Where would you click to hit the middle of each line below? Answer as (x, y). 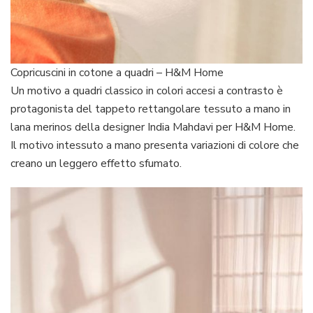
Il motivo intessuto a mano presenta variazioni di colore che (155, 145)
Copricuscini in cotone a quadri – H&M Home (117, 72)
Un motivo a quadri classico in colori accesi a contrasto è (147, 90)
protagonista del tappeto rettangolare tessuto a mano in (151, 109)
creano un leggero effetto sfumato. (96, 163)
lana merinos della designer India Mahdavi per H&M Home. (153, 127)
